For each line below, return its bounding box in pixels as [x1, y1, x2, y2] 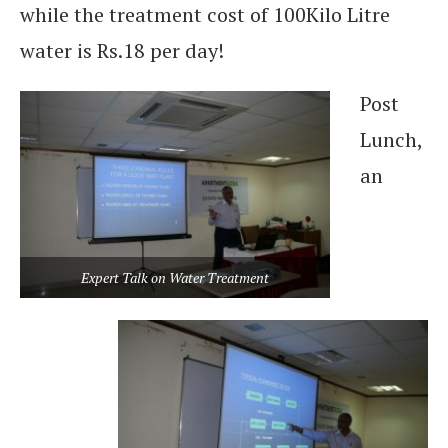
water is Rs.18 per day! [20, 37, 224, 65]
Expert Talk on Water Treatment [81, 268, 269, 288]
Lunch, [360, 126, 422, 154]
